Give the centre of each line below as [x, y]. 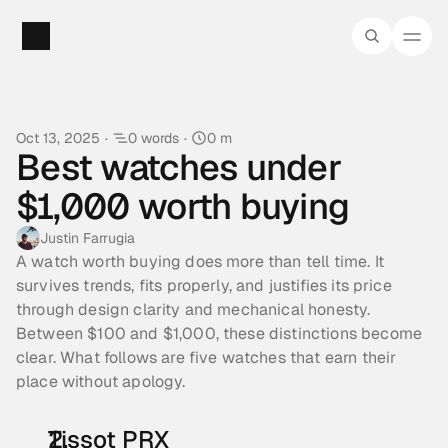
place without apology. [101, 381]
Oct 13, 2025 [58, 138]
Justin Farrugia [87, 238]
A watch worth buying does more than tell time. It [200, 261]
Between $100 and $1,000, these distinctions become [219, 333]
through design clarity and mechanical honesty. [193, 309]
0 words [153, 138]
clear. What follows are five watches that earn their [206, 357]
